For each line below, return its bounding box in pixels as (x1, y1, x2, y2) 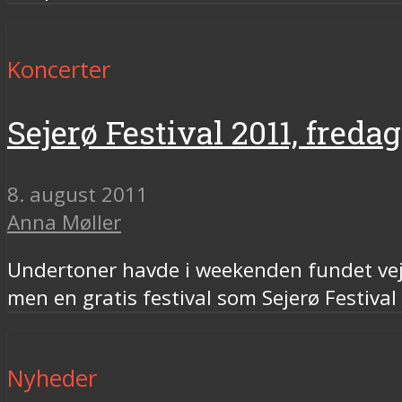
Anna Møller (7, 207, 121, 236)
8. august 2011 (7, 179, 148, 208)
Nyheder (7, 363, 97, 395)
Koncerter (7, 54, 110, 86)
